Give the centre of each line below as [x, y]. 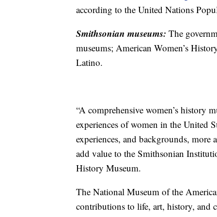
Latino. [89, 62]
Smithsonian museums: [122, 33]
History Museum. [108, 168]
